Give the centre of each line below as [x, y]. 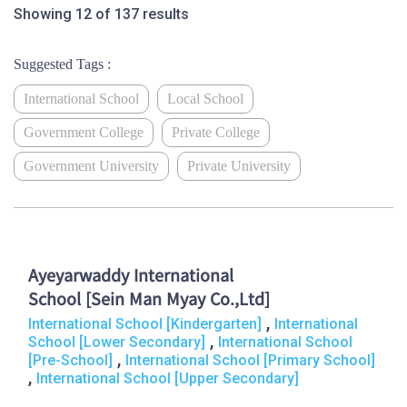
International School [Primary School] [250, 360]
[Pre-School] [70, 360]
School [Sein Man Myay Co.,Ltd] [149, 301]
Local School [205, 99]
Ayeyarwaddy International [131, 278]
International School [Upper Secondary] [168, 378]
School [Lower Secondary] [117, 342]
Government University [91, 166]
